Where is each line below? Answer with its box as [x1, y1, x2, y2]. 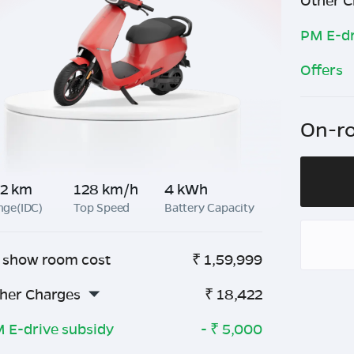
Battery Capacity [164, 199, 254, 215]
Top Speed [73, 199, 130, 215]
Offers [300, 60, 343, 79]
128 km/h [73, 179, 138, 198]
